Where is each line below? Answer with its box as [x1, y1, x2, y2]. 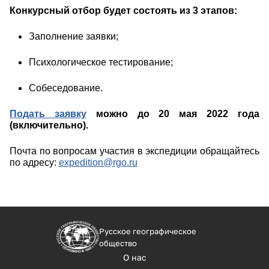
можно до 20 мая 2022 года [86, 109, 260, 119]
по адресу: [10, 157, 59, 168]
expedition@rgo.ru [59, 157, 138, 168]
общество [99, 238, 138, 248]
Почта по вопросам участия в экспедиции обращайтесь [10, 146, 259, 157]
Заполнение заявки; [29, 31, 118, 42]
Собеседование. [29, 83, 103, 94]
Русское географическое [99, 226, 197, 236]
